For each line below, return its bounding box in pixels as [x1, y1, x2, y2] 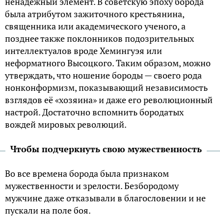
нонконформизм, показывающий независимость [5, 82, 208, 94]
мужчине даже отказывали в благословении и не [5, 192, 206, 204]
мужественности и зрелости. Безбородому [5, 180, 179, 192]
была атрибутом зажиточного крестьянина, [5, 8, 184, 20]
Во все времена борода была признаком [5, 167, 169, 180]
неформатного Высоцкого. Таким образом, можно [5, 57, 211, 69]
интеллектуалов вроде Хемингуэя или [5, 45, 162, 57]
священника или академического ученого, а [5, 20, 186, 32]
